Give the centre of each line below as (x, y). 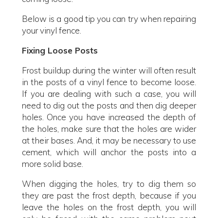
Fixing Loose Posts (60, 50)
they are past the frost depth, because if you (109, 195)
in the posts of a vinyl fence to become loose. (109, 82)
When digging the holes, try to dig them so (109, 184)
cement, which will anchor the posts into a (109, 152)
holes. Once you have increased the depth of (109, 117)
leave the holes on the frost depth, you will (109, 207)
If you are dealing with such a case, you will (109, 94)
